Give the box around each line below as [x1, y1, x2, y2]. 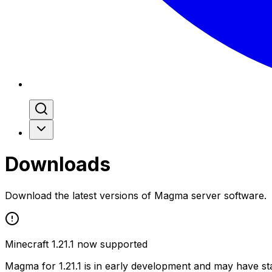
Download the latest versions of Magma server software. [5, 189, 267, 202]
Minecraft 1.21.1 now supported [5, 237, 148, 250]
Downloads [5, 152, 110, 177]
